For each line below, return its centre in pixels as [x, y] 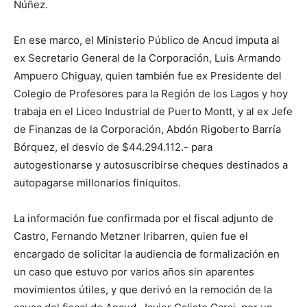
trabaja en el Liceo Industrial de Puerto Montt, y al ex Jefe [153, 111]
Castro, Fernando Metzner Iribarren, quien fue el [131, 236]
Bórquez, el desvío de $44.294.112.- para [113, 147]
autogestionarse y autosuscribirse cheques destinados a [151, 164]
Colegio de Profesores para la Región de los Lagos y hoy [151, 93]
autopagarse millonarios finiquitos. [97, 182]
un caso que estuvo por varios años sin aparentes [134, 271]
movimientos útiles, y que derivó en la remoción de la [143, 289]
